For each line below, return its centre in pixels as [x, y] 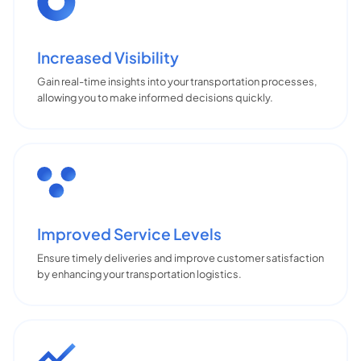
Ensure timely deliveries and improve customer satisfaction [180, 258]
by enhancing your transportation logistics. [139, 274]
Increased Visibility [108, 57]
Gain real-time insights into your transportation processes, [177, 81]
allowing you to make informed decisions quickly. [155, 97]
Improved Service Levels [129, 234]
